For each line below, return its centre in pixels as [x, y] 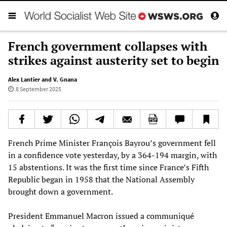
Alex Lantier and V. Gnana [43, 79]
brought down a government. [61, 191]
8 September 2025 [38, 89]
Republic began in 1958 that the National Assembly [101, 179]
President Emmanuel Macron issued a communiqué [101, 216]
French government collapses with [108, 46]
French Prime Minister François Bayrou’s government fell [112, 143]
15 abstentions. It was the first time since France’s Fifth [108, 167]
